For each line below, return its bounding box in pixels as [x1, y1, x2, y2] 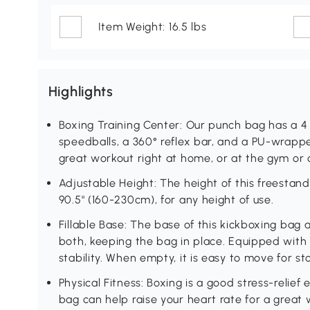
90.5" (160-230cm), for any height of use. [58, 193, 274, 207]
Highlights [48, 83, 113, 100]
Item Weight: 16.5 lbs [98, 20, 207, 34]
